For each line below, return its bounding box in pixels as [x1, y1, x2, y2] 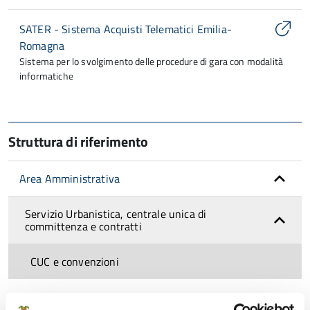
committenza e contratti [25, 218, 142, 235]
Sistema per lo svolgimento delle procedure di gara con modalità [19, 54, 284, 69]
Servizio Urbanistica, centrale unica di [25, 206, 207, 222]
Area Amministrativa [19, 170, 120, 187]
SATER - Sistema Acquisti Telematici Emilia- [19, 21, 232, 37]
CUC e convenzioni [30, 253, 119, 270]
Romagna [19, 37, 65, 54]
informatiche [19, 69, 73, 83]
